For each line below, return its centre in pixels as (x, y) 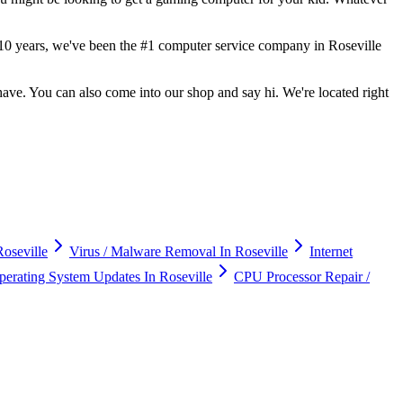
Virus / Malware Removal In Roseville (179, 251)
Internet (331, 251)
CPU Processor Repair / (302, 276)
